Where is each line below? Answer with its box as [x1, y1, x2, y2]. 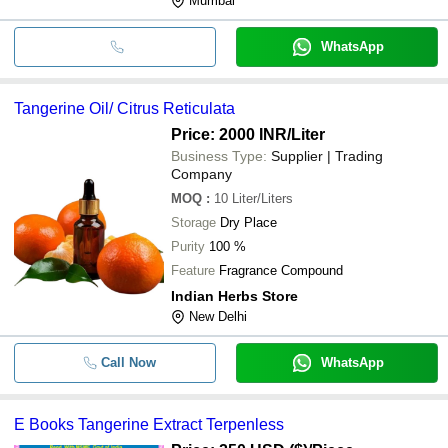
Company [171, 165, 232, 182]
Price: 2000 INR [171, 125, 287, 143]
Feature [171, 262, 215, 278]
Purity [171, 238, 205, 254]
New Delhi [189, 308, 247, 324]
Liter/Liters [232, 190, 293, 206]
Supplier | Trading [271, 147, 383, 164]
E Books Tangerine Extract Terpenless [14, 415, 284, 433]
